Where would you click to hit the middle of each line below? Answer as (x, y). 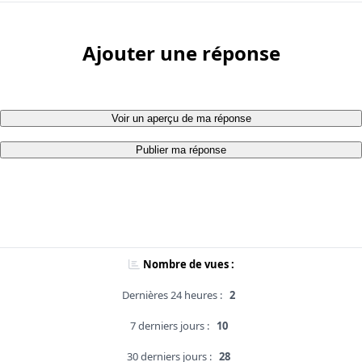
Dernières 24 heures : (172, 295)
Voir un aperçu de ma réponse (181, 119)
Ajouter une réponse (181, 53)
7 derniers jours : (169, 326)
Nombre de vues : (188, 265)
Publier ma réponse (181, 150)
